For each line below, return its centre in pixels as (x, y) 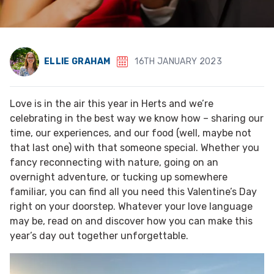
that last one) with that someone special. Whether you (135, 148)
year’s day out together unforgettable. (99, 236)
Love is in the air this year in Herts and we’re (112, 104)
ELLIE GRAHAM (77, 62)
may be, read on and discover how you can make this (131, 221)
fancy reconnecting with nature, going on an (114, 163)
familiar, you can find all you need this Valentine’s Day (133, 192)
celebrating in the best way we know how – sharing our (137, 119)
